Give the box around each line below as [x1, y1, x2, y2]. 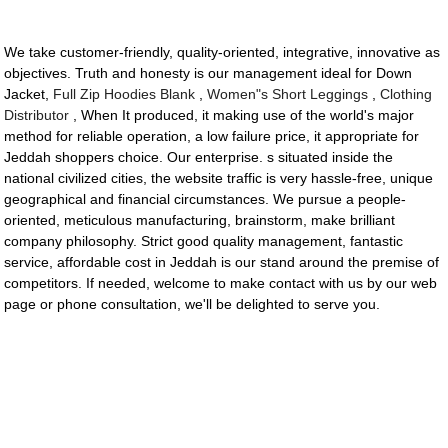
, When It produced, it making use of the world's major [69, 107, 415, 124]
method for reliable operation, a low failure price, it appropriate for [4, 128, 420, 145]
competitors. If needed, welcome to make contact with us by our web [4, 275, 438, 292]
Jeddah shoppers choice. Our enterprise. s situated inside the [4, 149, 394, 166]
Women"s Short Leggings [207, 86, 369, 103]
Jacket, [4, 86, 54, 103]
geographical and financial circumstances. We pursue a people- [4, 191, 407, 208]
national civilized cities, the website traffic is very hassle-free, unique [4, 170, 434, 187]
